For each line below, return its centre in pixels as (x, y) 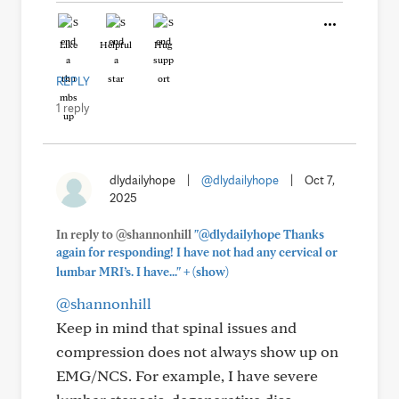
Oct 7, (320, 180)
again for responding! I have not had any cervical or (197, 252)
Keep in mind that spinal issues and (176, 327)
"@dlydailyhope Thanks (259, 234)
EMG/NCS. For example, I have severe (187, 375)
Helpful (116, 45)
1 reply (73, 108)
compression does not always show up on (197, 351)
